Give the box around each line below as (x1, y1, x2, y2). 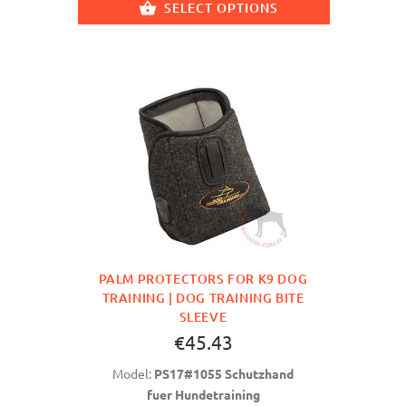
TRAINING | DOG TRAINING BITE (101, 288, 304, 306)
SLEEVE (179, 307, 227, 325)
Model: (112, 364, 154, 382)
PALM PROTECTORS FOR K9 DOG (98, 269, 308, 287)
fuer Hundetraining (146, 385, 260, 402)
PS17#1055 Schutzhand (154, 364, 294, 382)
